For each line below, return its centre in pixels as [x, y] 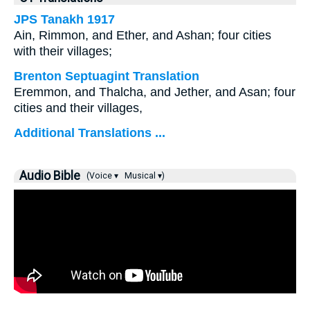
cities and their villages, [78, 108]
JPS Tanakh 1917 [64, 19]
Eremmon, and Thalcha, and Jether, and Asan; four [155, 92]
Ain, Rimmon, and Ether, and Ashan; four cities [143, 35]
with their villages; [63, 51]
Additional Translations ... [90, 133]
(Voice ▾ [101, 176]
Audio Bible [50, 176]
